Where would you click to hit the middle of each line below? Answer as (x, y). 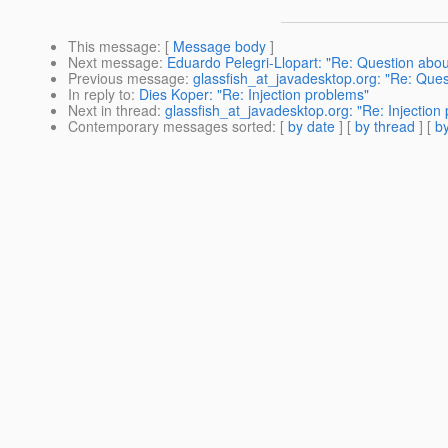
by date (311, 126)
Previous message (126, 78)
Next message (113, 62)
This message (112, 46)
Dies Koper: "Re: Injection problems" (254, 94)
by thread (385, 126)
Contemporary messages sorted (170, 126)
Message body (219, 46)
